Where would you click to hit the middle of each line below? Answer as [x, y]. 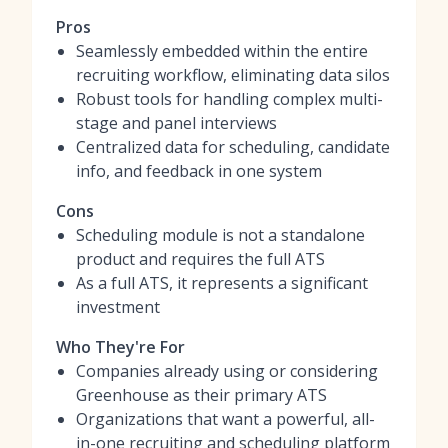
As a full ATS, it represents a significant [222, 283]
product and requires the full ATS [200, 259]
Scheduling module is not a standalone [220, 235]
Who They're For [120, 347]
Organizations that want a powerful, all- [225, 419]
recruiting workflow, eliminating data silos [233, 75]
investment [118, 307]
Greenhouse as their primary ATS [201, 395]
